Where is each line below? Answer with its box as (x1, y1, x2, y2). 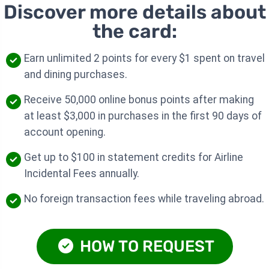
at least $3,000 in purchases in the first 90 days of (24, 110, 262, 122)
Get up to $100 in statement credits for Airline (24, 151, 243, 164)
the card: (92, 20, 177, 43)
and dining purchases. (24, 68, 127, 81)
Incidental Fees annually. (24, 168, 139, 180)
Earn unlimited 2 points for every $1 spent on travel (24, 52, 265, 65)
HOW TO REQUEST (76, 237, 214, 256)
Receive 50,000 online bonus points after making (24, 94, 254, 106)
